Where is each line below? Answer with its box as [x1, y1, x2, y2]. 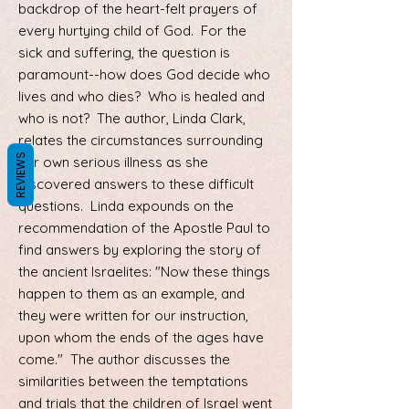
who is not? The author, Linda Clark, [18, 110, 246, 128]
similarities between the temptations [18, 372, 248, 391]
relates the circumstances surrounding [18, 131, 263, 150]
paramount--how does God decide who [18, 66, 270, 84]
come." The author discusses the [18, 351, 230, 369]
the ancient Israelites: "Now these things [18, 263, 270, 281]
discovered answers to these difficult [18, 175, 254, 194]
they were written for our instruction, [18, 307, 248, 325]
